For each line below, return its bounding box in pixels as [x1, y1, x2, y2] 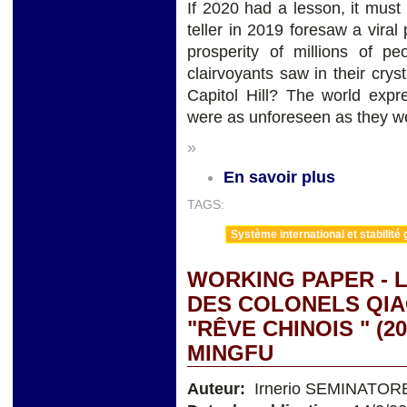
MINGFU [187, 341, 273, 365]
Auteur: [187, 379, 250, 398]
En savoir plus [223, 167, 335, 186]
